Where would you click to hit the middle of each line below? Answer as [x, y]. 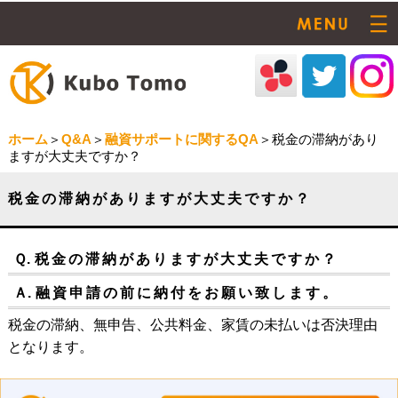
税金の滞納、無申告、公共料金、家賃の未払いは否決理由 [192, 325]
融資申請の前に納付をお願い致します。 [187, 293]
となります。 [50, 347]
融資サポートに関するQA [181, 139]
